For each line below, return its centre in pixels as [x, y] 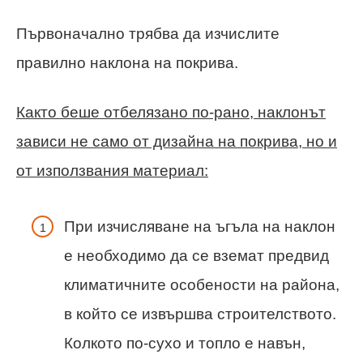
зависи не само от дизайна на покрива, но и [177, 142]
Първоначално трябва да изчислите [148, 34]
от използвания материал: [112, 171]
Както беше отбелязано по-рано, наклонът [171, 113]
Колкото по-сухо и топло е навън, [185, 343]
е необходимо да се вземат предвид [196, 255]
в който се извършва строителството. [200, 314]
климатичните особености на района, [202, 284]
